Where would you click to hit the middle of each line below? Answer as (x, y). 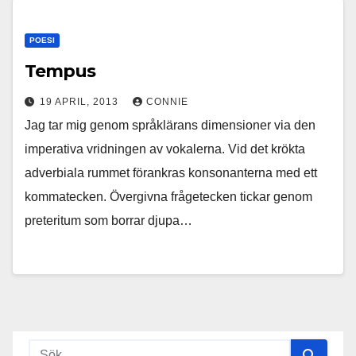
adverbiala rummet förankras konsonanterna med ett (171, 173)
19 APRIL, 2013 (81, 102)
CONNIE (167, 102)
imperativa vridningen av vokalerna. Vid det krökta (165, 149)
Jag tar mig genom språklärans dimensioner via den (170, 125)
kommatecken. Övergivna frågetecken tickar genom (168, 197)
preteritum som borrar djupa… (108, 221)
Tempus (60, 71)
